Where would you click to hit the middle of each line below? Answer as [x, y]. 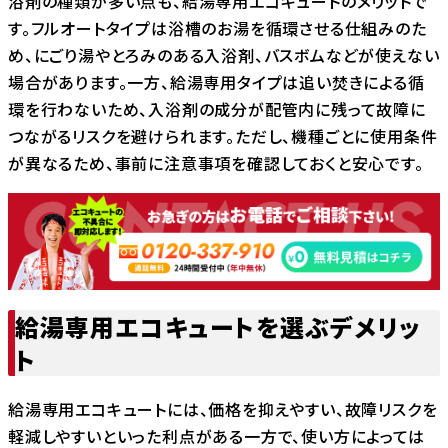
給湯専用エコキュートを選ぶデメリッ [217, 326]
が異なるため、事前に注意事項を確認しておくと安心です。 [216, 163]
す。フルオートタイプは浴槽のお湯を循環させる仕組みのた [217, 28]
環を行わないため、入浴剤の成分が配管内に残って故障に [217, 109]
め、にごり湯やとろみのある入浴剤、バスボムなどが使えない [224, 55]
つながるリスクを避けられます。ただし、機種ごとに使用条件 [223, 136]
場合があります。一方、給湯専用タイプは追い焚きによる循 [216, 82]
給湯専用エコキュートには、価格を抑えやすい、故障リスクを [223, 408]
